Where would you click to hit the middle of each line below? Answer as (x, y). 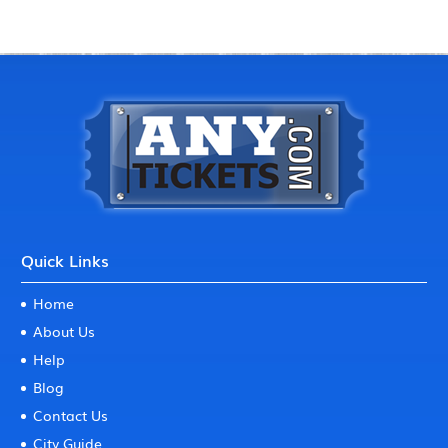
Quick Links (65, 260)
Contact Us (71, 415)
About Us (64, 331)
